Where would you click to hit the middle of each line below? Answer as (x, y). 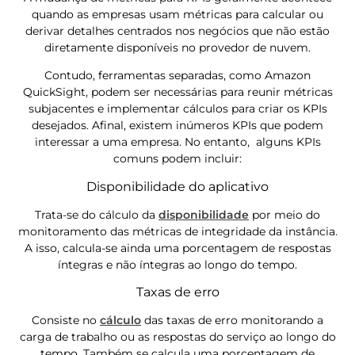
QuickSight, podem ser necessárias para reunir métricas (177, 92)
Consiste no (66, 321)
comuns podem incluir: (177, 159)
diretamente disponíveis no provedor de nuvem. (177, 47)
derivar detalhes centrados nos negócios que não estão (177, 31)
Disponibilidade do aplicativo (177, 186)
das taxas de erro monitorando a (232, 321)
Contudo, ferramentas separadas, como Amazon (177, 76)
